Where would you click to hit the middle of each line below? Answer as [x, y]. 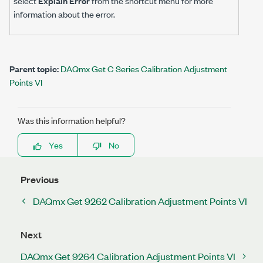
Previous [40, 179]
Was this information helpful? [72, 120]
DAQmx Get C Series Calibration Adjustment [144, 68]
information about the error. [64, 14]
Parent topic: [34, 68]
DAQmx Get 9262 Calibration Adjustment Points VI [140, 201]
